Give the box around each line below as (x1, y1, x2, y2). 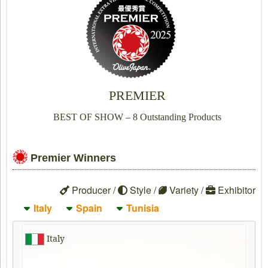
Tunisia (126, 201, 159, 215)
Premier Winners (31, 152, 116, 164)
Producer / (69, 183, 118, 197)
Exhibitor (215, 183, 255, 197)
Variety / (167, 183, 206, 197)
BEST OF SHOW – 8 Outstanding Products (53, 112, 221, 122)
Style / (127, 183, 159, 197)
